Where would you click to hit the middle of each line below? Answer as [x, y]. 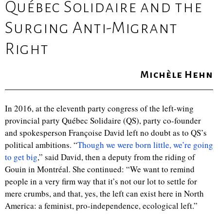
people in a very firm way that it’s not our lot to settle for [101, 181]
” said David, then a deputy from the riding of [117, 157]
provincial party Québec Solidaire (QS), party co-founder [103, 120]
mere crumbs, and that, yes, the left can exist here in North [104, 193]
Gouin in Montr [32, 169]
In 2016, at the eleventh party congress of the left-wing [99, 108]
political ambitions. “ [41, 145]
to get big [21, 157]
